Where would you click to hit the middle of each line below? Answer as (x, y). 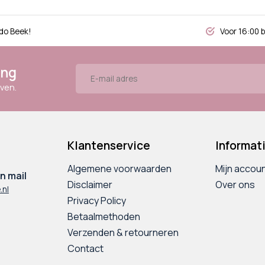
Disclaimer (90, 185)
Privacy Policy (97, 201)
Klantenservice (109, 146)
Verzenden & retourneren (123, 233)
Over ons (235, 185)
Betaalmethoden (104, 217)
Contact (85, 249)
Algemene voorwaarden (119, 169)
